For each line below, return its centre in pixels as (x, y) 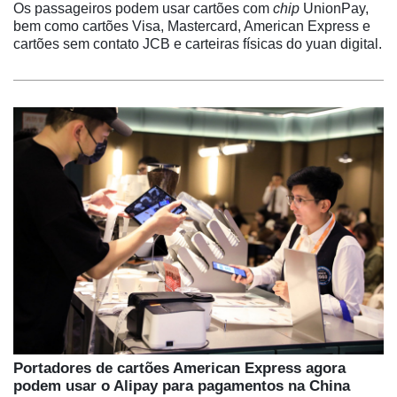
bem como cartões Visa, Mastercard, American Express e (192, 26)
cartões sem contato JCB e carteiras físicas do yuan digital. (198, 43)
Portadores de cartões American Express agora (179, 368)
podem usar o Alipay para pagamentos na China (182, 385)
